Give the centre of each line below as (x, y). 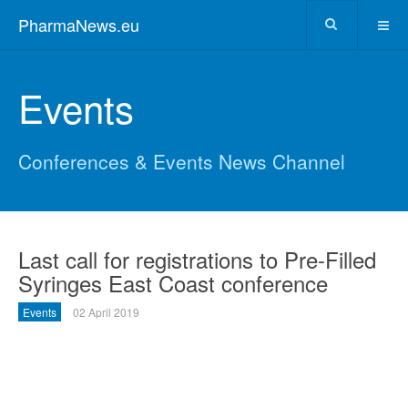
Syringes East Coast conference (173, 283)
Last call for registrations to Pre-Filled (197, 259)
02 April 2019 (106, 312)
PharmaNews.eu (79, 25)
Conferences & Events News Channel (182, 161)
